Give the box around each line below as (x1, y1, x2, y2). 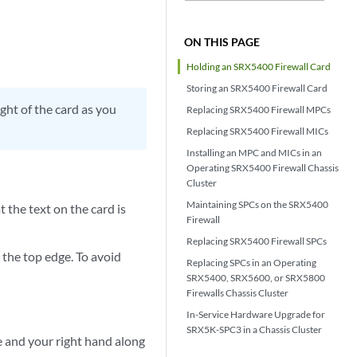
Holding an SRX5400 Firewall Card (186, 61, 331, 73)
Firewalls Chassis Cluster (186, 287, 289, 299)
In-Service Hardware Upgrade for (186, 308, 326, 320)
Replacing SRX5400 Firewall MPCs (186, 104, 331, 116)
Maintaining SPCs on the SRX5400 (186, 198, 329, 210)
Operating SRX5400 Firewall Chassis (186, 162, 339, 174)
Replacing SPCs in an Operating (186, 257, 317, 269)
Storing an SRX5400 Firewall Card (186, 82, 328, 94)
